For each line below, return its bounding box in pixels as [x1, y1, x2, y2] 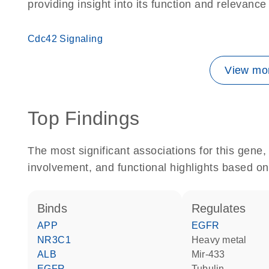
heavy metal [199, 235, 247, 245]
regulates [200, 202, 246, 215]
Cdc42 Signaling [28, 34, 103, 44]
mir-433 [199, 249, 225, 259]
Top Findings [28, 107, 139, 129]
